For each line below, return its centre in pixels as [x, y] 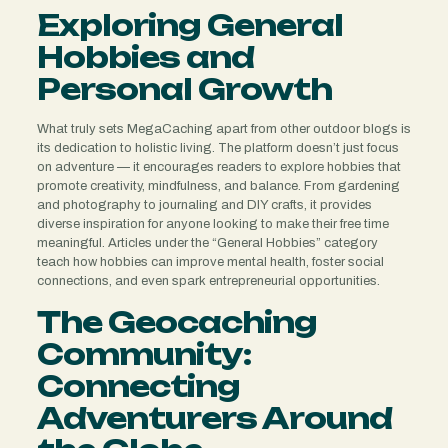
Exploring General [189, 24]
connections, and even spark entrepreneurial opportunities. [208, 280]
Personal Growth [184, 88]
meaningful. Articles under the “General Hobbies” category [207, 242]
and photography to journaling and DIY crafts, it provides [204, 204]
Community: [143, 353]
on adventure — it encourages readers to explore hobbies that [218, 166]
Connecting [138, 385]
